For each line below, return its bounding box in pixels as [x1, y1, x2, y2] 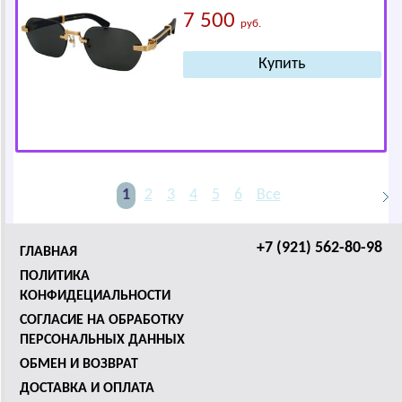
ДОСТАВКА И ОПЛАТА [20, 381, 154, 396]
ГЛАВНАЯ [20, 245, 77, 259]
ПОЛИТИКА [20, 269, 90, 284]
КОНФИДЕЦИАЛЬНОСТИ [20, 289, 170, 303]
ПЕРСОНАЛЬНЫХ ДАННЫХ [20, 333, 185, 347]
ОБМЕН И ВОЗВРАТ [20, 357, 138, 371]
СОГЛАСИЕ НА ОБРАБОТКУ [20, 313, 184, 328]
